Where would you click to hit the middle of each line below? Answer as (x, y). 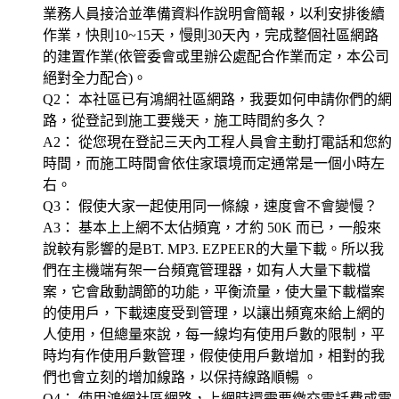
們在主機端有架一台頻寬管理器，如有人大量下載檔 (207, 271)
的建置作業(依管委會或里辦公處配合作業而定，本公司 (216, 57)
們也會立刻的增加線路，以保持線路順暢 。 (180, 378)
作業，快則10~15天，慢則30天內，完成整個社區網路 (211, 36)
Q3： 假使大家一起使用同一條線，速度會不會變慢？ (210, 207)
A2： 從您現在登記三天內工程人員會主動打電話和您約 (217, 142)
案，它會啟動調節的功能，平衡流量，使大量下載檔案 (214, 292)
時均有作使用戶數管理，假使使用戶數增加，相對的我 (214, 356)
